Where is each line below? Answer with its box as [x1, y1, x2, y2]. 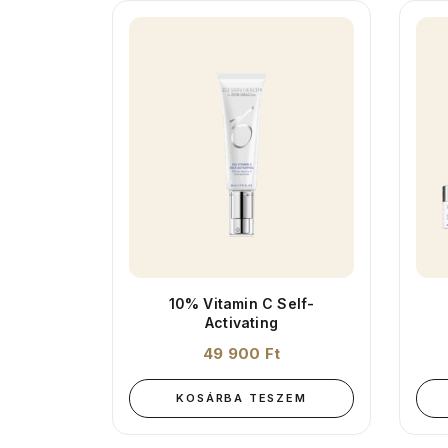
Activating [205, 314, 278, 331]
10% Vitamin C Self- [168, 295, 315, 312]
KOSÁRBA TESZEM [176, 391, 307, 405]
